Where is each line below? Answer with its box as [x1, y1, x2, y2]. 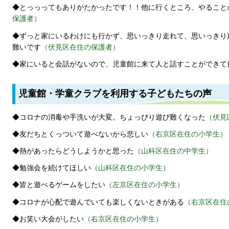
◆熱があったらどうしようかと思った [12, 147, 134, 155]
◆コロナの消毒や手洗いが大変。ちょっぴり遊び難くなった [12, 113, 205, 121]
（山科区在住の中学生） [134, 147, 213, 155]
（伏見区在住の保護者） [41, 43, 120, 51]
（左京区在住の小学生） [105, 181, 184, 189]
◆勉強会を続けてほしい [12, 164, 91, 172]
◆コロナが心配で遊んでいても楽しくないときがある [12, 198, 184, 206]
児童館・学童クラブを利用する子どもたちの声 [18, 88, 212, 99]
